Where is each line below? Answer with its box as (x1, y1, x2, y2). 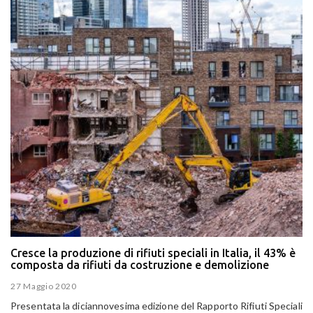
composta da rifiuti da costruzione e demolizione (10, 258, 269, 271)
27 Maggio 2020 (10, 281, 77, 292)
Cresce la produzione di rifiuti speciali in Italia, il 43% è (10, 246, 296, 259)
